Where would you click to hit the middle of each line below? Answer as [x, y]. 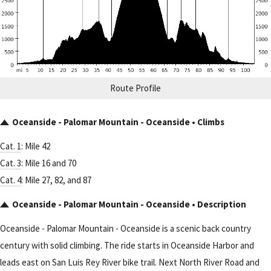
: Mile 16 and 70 [49, 163]
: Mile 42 [36, 146]
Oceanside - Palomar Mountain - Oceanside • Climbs [118, 122]
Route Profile [135, 88]
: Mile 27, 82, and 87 [56, 180]
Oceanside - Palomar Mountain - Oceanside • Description [129, 204]
